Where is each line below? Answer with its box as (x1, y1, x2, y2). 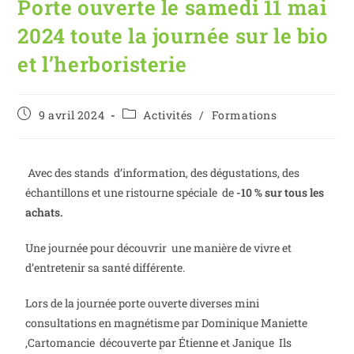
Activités (143, 107, 193, 122)
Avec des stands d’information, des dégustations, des (25, 164, 300, 180)
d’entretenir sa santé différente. (25, 259, 186, 275)
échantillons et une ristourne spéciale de (25, 184, 237, 200)
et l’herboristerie (17, 50, 187, 77)
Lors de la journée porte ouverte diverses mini (25, 295, 260, 311)
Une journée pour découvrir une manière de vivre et (25, 239, 292, 255)
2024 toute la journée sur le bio (17, 21, 329, 49)
